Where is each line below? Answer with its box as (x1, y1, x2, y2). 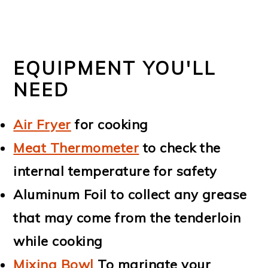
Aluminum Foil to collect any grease (13, 185, 247, 203)
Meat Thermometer (13, 139, 139, 156)
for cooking (71, 115, 148, 133)
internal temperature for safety (13, 162, 217, 179)
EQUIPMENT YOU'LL (13, 56, 217, 80)
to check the (139, 139, 221, 156)
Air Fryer (13, 115, 71, 133)
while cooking (13, 232, 103, 249)
